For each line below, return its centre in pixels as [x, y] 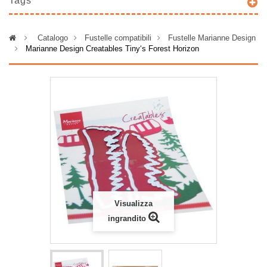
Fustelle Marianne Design [212, 38]
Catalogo [53, 38]
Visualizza [133, 204]
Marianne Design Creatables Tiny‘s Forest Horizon [112, 49]
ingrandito [127, 218]
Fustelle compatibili [118, 38]
